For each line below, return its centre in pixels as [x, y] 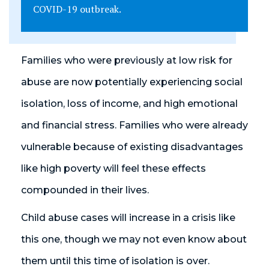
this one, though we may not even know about [134, 240]
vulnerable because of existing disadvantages [132, 147]
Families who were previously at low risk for [127, 61]
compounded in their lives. [85, 190]
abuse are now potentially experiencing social [132, 82]
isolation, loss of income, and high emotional [129, 104]
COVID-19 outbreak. [77, 9]
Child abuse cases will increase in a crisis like [128, 218]
